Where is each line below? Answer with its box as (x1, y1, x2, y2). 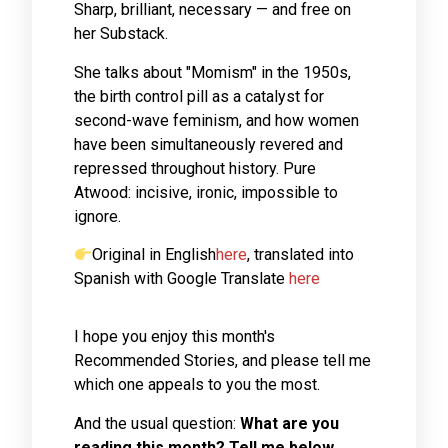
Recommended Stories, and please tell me (74, 351, 371, 371)
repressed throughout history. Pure (74, 158, 316, 178)
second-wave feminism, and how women (74, 110, 359, 130)
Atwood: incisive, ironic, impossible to (74, 182, 338, 202)
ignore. (74, 206, 121, 226)
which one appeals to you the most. (74, 375, 320, 395)
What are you (240, 413, 339, 433)
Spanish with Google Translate (74, 268, 289, 288)
